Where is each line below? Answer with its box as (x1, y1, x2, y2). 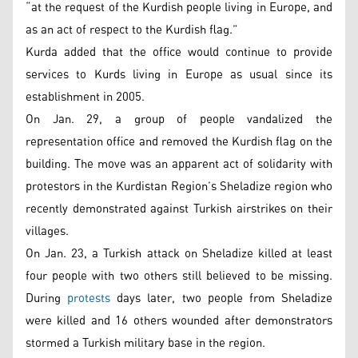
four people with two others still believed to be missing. (26, 264, 332, 288)
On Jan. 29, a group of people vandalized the (26, 107, 332, 131)
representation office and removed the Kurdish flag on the (26, 129, 332, 153)
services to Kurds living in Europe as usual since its (26, 62, 332, 86)
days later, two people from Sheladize (110, 286, 333, 310)
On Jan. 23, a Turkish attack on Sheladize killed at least (26, 241, 332, 265)
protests (67, 286, 111, 310)
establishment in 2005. (26, 85, 151, 109)
